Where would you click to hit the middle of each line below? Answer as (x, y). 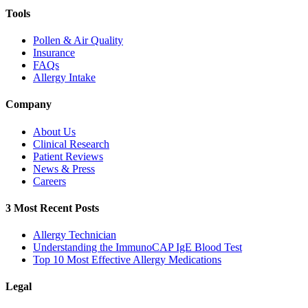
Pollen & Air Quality (78, 41)
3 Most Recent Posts (52, 208)
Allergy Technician (75, 235)
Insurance (54, 53)
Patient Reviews (68, 156)
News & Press (64, 168)
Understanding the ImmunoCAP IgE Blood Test (137, 247)
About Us (54, 131)
